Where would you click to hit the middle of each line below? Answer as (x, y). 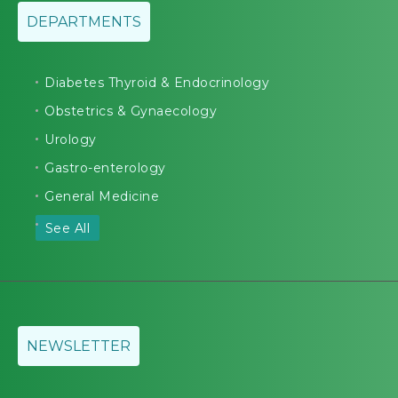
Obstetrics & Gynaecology (131, 111)
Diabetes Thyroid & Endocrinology (157, 83)
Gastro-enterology (105, 168)
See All (67, 228)
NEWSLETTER (79, 346)
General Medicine (102, 197)
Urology (71, 140)
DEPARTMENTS (84, 22)
